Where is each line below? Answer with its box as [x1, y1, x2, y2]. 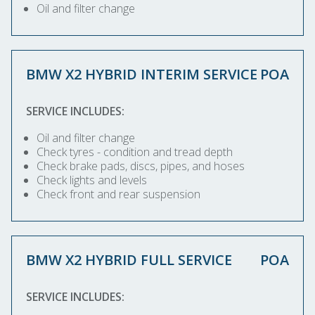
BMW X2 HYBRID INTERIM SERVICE [26, 65, 257, 84]
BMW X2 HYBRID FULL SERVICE [26, 250, 232, 269]
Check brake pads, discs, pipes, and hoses [37, 158, 245, 174]
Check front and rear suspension [37, 186, 200, 202]
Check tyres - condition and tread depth [37, 144, 233, 160]
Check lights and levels [37, 172, 147, 188]
